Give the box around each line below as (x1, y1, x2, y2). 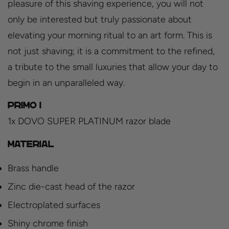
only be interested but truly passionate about (8, 13, 192, 25)
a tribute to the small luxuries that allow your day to (8, 61, 218, 73)
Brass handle (8, 163, 59, 174)
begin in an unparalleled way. (8, 77, 125, 88)
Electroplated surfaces (8, 199, 100, 211)
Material (8, 139, 54, 149)
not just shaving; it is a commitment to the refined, (8, 45, 215, 57)
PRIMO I (8, 100, 41, 111)
